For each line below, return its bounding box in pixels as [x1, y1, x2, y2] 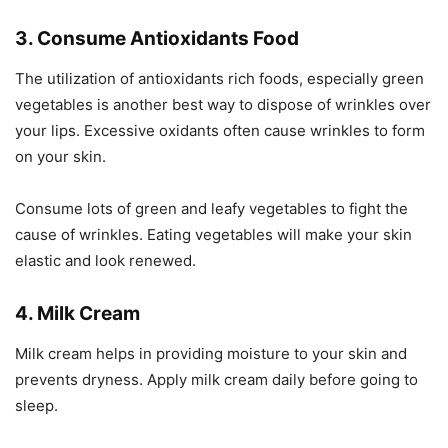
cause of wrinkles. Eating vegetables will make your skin [15, 225, 412, 244]
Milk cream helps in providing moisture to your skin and [15, 344, 407, 363]
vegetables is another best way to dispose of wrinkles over [15, 95, 431, 114]
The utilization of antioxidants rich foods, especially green [15, 69, 424, 88]
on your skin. [15, 147, 106, 166]
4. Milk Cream [15, 302, 140, 325]
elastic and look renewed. [15, 251, 196, 270]
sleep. [15, 396, 58, 415]
